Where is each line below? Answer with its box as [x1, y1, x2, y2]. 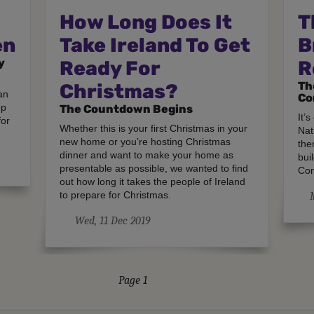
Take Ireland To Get [60, 33, 251, 57]
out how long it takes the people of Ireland [60, 175, 246, 187]
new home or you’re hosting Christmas [60, 135, 231, 147]
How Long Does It [60, 10, 233, 34]
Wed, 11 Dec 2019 [74, 214, 150, 227]
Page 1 [118, 273, 147, 287]
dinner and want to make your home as [60, 149, 234, 161]
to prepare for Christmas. [60, 189, 172, 200]
